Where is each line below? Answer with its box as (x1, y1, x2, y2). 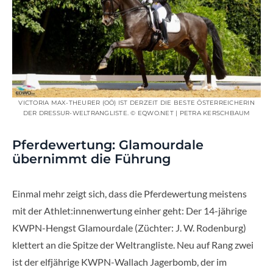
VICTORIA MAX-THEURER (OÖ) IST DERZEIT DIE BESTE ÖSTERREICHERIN (18, 98, 255, 107)
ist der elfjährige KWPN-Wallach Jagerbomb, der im (12, 255, 227, 268)
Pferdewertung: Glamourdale (12, 136, 204, 152)
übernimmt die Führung (12, 151, 171, 166)
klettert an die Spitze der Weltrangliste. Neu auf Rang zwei (12, 238, 253, 250)
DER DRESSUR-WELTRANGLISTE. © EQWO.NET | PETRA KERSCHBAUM (23, 108, 250, 117)
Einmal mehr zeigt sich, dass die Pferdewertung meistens (12, 187, 247, 199)
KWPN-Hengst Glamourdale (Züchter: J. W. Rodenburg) (12, 221, 246, 233)
